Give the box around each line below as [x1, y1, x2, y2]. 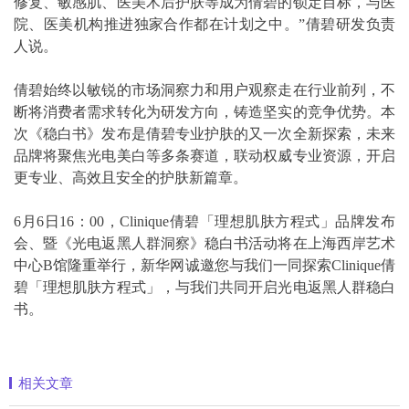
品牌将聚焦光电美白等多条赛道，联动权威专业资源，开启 [14, 148, 395, 164]
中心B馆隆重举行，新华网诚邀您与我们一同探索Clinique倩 [14, 257, 395, 274]
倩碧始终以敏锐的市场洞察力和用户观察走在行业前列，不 [14, 82, 395, 99]
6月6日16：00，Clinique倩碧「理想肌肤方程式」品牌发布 [14, 214, 395, 230]
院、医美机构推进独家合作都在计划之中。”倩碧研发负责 [14, 16, 395, 33]
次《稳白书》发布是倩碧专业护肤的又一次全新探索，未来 [14, 126, 395, 142]
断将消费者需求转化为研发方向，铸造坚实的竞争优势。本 [14, 104, 395, 121]
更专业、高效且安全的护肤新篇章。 [14, 170, 247, 186]
